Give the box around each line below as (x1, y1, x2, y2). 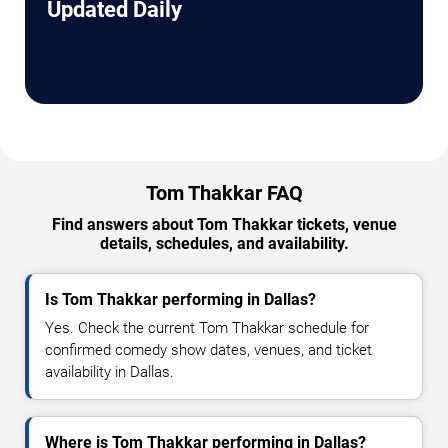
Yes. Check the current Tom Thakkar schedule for (45, 318, 369, 337)
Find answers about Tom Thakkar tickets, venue (51, 214, 397, 234)
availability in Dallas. (45, 362, 174, 381)
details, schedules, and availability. (99, 233, 349, 253)
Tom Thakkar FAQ (145, 180, 303, 205)
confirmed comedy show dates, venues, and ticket (45, 340, 372, 359)
